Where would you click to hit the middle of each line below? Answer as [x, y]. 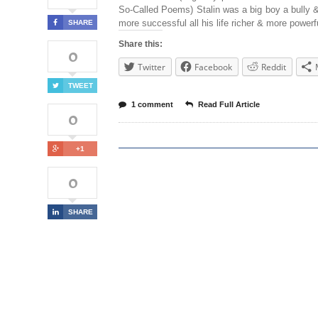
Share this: [141, 44]
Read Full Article [229, 104]
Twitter [152, 67]
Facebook [213, 67]
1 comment [152, 104]
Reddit [274, 67]
